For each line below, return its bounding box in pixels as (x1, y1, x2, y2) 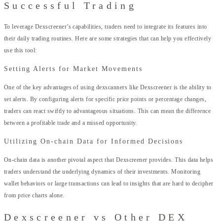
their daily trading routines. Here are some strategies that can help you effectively (4, 35, 212, 42)
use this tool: (4, 47, 37, 54)
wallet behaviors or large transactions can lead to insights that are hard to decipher (4, 180, 214, 187)
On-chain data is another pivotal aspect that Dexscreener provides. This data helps (4, 156, 214, 164)
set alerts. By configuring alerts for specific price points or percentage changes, (4, 96, 207, 103)
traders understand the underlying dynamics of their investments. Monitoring (4, 168, 201, 176)
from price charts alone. (4, 192, 65, 199)
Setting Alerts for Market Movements (4, 65, 143, 73)
